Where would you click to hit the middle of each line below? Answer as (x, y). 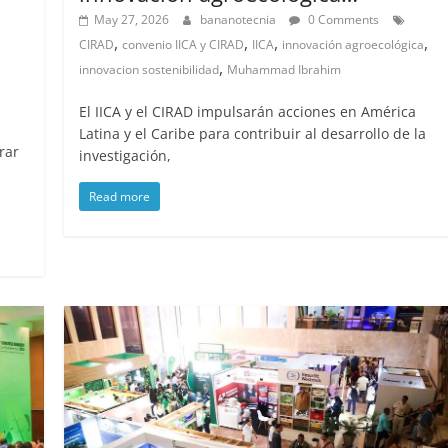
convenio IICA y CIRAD (183, 45)
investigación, (125, 156)
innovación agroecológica (353, 45)
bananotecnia (240, 20)
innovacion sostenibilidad (149, 70)
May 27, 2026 (132, 20)
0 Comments (342, 20)
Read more (120, 197)
